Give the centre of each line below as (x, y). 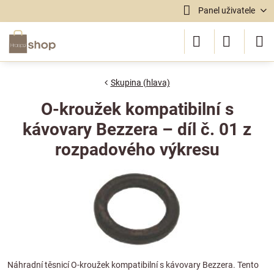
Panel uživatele (226, 10)
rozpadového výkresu (137, 150)
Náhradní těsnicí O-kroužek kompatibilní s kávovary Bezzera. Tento (133, 265)
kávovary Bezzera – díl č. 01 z (137, 129)
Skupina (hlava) (140, 83)
